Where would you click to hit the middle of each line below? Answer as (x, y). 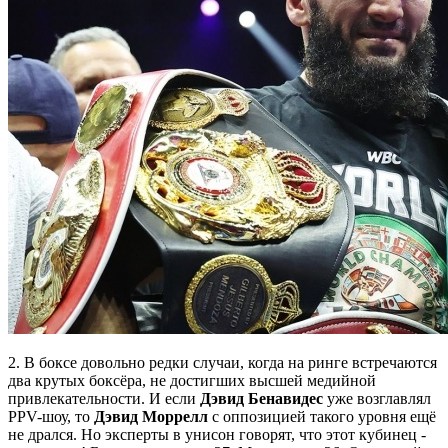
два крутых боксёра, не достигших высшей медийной (192, 380)
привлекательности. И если (104, 398)
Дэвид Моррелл (151, 416)
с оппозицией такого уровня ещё (322, 416)
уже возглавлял (377, 398)
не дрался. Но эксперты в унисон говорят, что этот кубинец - (217, 434)
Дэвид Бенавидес (261, 398)
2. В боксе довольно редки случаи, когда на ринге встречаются (222, 362)
